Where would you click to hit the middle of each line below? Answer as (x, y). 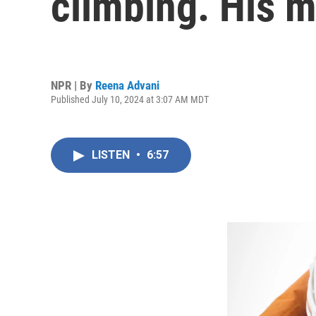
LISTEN (112, 155)
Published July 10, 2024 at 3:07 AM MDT (130, 99)
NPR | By (73, 85)
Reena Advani (127, 85)
